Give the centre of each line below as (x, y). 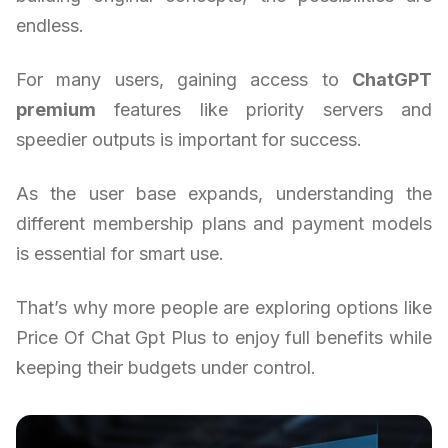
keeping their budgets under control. (166, 367)
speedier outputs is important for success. (189, 139)
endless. (50, 25)
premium (56, 109)
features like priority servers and (264, 109)
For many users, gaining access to (184, 79)
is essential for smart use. (120, 253)
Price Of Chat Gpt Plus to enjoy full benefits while (224, 337)
